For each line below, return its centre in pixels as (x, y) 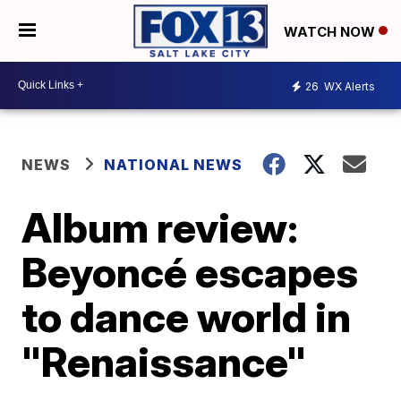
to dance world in (187, 316)
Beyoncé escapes (190, 272)
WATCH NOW (331, 31)
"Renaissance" (164, 361)
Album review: (160, 227)
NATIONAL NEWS (174, 164)
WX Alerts (348, 87)
